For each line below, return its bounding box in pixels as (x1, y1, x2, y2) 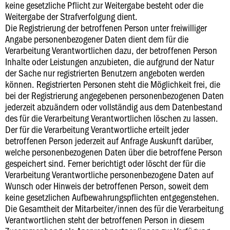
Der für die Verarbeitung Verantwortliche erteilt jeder (5, 123, 189, 136)
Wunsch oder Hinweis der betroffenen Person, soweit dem (5, 179, 208, 192)
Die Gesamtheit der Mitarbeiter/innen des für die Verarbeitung (5, 202, 223, 215)
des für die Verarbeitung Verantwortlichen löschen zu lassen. (5, 111, 218, 124)
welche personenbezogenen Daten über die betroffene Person (5, 145, 222, 158)
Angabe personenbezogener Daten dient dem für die (5, 32, 188, 45)
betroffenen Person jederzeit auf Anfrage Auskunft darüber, (5, 134, 214, 147)
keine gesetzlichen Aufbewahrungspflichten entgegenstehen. (5, 190, 219, 203)
